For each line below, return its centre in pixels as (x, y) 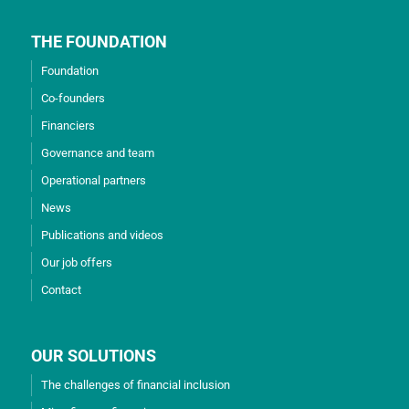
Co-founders (73, 99)
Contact (61, 290)
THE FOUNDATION (99, 42)
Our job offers (76, 263)
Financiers (68, 126)
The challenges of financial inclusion (135, 385)
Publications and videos (102, 236)
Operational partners (93, 181)
